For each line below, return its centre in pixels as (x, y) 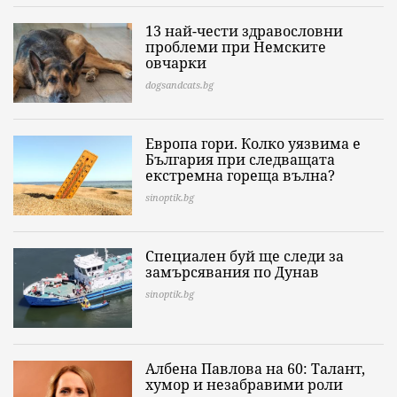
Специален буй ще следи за (245, 257)
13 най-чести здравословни (244, 31)
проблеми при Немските (236, 47)
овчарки (176, 63)
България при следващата (240, 160)
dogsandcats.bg (179, 85)
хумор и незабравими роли (244, 385)
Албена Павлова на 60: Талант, (255, 369)
